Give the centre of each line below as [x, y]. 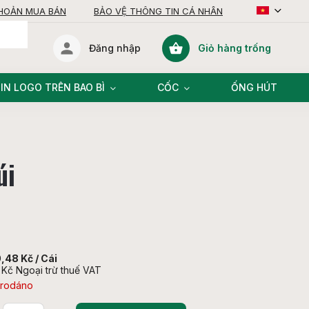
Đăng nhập [114, 48]
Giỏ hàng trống [235, 48]
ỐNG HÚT [254, 87]
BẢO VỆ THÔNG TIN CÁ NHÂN [158, 11]
